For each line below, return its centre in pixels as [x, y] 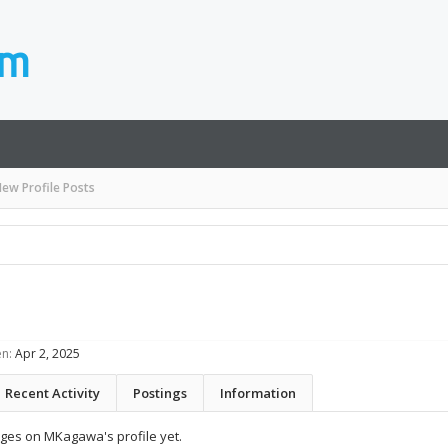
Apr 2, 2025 [47, 353]
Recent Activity [52, 393]
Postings [160, 393]
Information [258, 393]
